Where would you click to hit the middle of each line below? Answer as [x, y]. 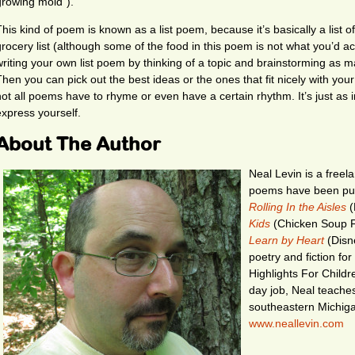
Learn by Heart [286, 240]
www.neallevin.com [296, 323]
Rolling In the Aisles [298, 207]
